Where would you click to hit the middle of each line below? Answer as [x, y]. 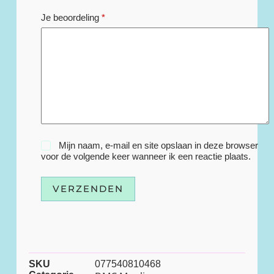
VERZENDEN [88, 189]
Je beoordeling [71, 18]
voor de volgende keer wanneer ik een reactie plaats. [146, 156]
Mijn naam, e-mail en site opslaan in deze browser [159, 145]
